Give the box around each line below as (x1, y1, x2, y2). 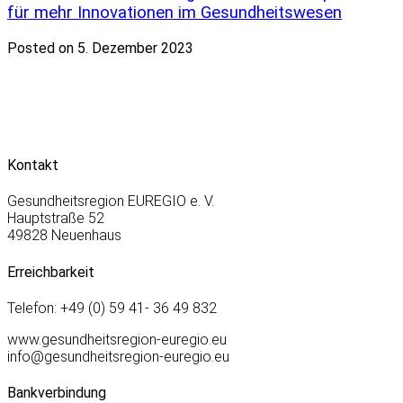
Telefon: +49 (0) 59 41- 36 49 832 (7, 299, 217, 317)
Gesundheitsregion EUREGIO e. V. (7, 193, 214, 210)
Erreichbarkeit (7, 263, 94, 281)
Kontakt (7, 157, 58, 175)
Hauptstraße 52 (7, 210, 104, 228)
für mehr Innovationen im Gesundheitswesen (7, 3, 342, 23)
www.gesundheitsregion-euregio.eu (7, 330, 227, 348)
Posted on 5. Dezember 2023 (7, 39, 193, 57)
